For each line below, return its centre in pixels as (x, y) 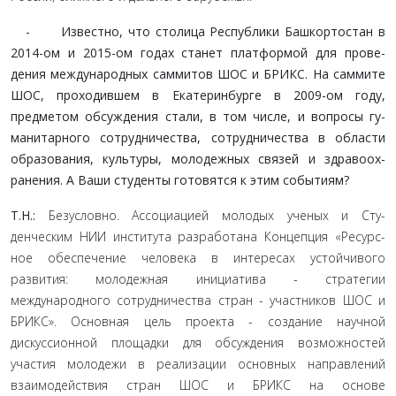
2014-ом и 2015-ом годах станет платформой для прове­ (198, 53)
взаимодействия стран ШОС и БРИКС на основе (198, 385)
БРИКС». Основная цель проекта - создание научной (198, 321)
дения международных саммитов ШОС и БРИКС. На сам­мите (198, 74)
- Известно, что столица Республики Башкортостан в (198, 31)
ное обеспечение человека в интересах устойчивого (198, 258)
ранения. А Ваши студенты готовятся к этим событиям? (180, 180)
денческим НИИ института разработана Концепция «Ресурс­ (198, 236)
